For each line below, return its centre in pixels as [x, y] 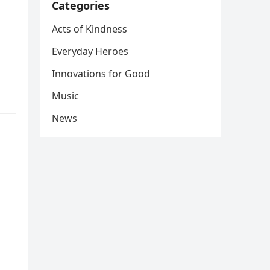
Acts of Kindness [89, 29]
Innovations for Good [101, 74]
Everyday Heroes [90, 51]
